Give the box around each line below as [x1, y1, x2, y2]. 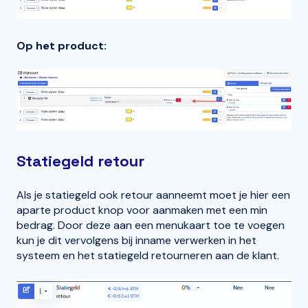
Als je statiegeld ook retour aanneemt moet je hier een [16, 188, 290, 203]
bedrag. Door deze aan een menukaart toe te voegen [16, 218, 285, 233]
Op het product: [16, 38, 107, 54]
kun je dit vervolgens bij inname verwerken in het [16, 233, 256, 248]
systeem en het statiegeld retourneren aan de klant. [16, 248, 282, 263]
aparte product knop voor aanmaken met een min [16, 203, 267, 218]
